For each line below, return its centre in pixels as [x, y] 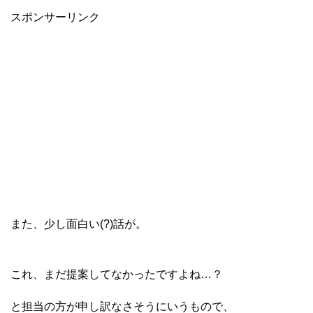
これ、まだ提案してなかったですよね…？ [117, 275]
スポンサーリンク [55, 17]
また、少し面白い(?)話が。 [79, 224]
